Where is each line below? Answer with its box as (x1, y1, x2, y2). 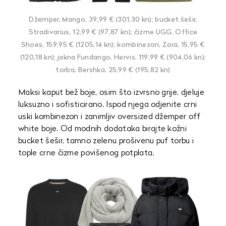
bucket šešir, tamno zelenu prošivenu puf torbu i (18, 137, 194, 145)
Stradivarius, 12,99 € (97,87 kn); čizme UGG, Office (28, 29, 198, 36)
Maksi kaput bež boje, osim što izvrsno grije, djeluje (18, 89, 204, 97)
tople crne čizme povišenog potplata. (18, 149, 154, 157)
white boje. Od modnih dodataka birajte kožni (18, 125, 187, 133)
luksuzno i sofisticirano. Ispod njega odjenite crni (18, 101, 197, 109)
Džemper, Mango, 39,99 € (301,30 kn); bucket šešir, (29, 16, 197, 24)
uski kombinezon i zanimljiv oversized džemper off (18, 113, 201, 121)
